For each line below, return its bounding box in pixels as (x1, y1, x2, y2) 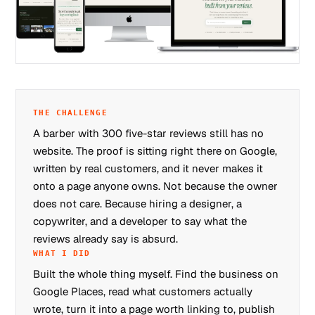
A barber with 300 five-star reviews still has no (33, 126, 264, 140)
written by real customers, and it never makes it (33, 161, 264, 175)
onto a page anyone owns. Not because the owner (33, 179, 278, 193)
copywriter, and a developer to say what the (33, 214, 247, 228)
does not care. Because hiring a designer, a (33, 196, 243, 210)
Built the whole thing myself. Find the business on (33, 266, 279, 281)
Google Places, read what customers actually (33, 284, 253, 298)
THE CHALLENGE (33, 108, 108, 117)
